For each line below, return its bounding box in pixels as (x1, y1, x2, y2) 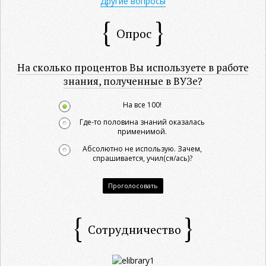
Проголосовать (108, 180, 158, 190)
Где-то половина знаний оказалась (80, 116, 205, 127)
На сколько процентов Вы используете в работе (17, 60, 249, 74)
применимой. (118, 126, 167, 137)
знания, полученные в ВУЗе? (64, 74, 202, 88)
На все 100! (123, 99, 161, 110)
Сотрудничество (87, 221, 181, 237)
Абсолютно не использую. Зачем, (83, 143, 202, 154)
